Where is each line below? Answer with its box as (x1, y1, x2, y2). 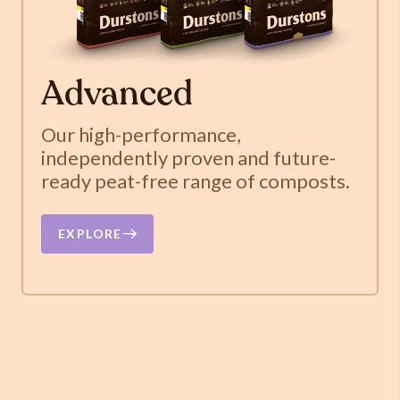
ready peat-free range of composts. (40, 168, 350, 193)
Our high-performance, (40, 121, 241, 146)
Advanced (40, 78, 193, 113)
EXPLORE (58, 226, 122, 241)
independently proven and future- (40, 145, 336, 170)
